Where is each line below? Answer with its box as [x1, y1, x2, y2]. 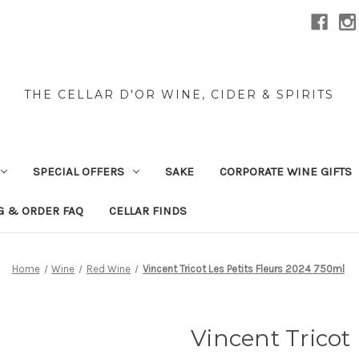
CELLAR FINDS [109, 203, 187, 218]
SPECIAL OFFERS [32, 163, 124, 179]
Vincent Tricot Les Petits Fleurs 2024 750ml [142, 262, 345, 275]
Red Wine [87, 262, 131, 275]
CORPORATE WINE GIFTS [219, 163, 352, 179]
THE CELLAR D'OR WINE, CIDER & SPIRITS [24, 87, 335, 102]
